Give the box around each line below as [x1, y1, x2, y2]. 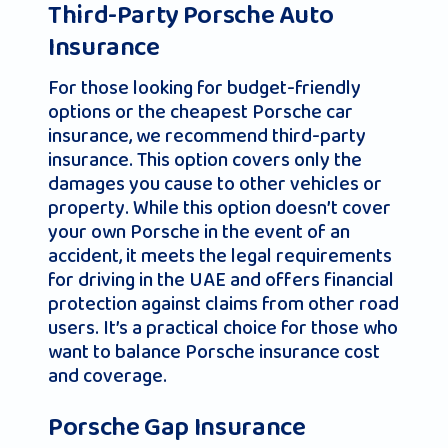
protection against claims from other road [48, 288, 399, 321]
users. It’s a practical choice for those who [48, 312, 398, 345]
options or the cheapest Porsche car [48, 96, 353, 129]
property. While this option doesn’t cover [48, 192, 391, 225]
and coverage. [48, 360, 167, 393]
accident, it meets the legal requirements [48, 240, 392, 273]
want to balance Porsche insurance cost [48, 336, 380, 369]
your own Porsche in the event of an [48, 216, 350, 249]
